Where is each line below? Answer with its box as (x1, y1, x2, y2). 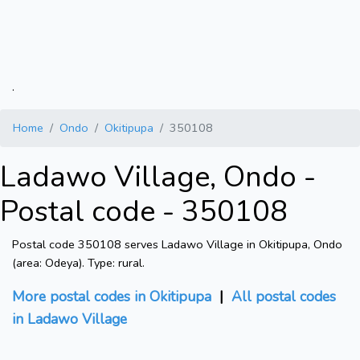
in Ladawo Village (12, 309, 127, 329)
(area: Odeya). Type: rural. (12, 255, 145, 272)
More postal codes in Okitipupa (12, 287, 211, 307)
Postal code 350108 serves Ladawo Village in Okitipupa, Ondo (12, 236, 342, 253)
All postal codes (231, 287, 336, 307)
